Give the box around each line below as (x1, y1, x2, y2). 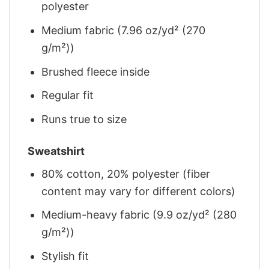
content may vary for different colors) (41, 184, 236, 198)
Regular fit (41, 89, 94, 102)
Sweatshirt (28, 144, 85, 157)
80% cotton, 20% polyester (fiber (41, 167, 211, 180)
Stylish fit (41, 250, 89, 263)
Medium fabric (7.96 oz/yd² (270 (41, 23, 206, 37)
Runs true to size (41, 113, 127, 126)
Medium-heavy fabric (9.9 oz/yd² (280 (41, 208, 237, 222)
